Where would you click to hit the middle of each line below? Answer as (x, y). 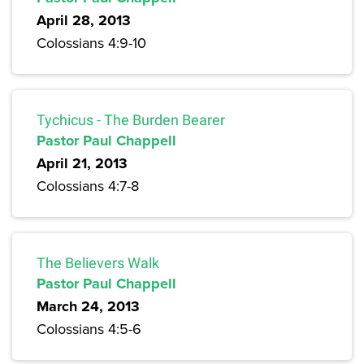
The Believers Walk (98, 263)
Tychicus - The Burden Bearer (131, 120)
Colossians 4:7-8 (88, 186)
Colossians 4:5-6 (89, 329)
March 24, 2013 (88, 307)
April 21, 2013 (82, 164)
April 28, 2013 (84, 21)
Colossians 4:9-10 (91, 43)
